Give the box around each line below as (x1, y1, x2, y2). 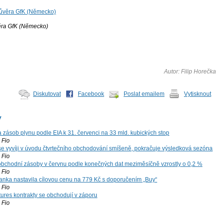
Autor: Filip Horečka (164, 68, 216, 75)
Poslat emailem (124, 90, 164, 97)
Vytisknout (184, 90, 211, 97)
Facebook (78, 90, 104, 97)
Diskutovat (33, 90, 61, 97)
